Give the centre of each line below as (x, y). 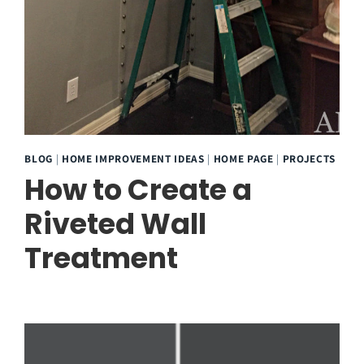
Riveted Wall (116, 223)
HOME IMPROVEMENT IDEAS (133, 158)
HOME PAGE (243, 158)
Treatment (102, 258)
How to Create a (139, 189)
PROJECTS (309, 158)
